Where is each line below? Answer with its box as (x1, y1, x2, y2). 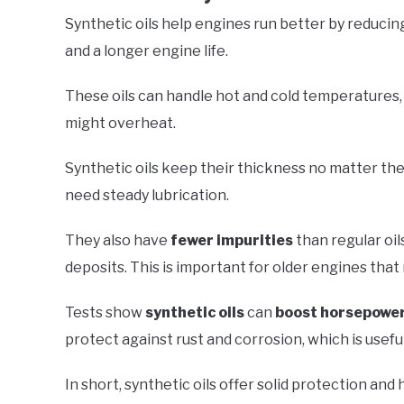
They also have (65, 231, 170, 249)
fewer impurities (170, 231, 293, 249)
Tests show (65, 303, 145, 321)
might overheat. (65, 114, 176, 132)
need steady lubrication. (65, 186, 229, 204)
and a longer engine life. (65, 41, 228, 60)
